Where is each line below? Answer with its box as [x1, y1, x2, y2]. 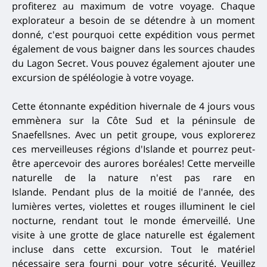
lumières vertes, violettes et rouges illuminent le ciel [12, 200, 255, 213]
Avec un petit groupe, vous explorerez [74, 128, 255, 142]
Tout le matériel [170, 243, 256, 256]
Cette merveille [187, 157, 255, 170]
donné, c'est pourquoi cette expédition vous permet [12, 28, 255, 42]
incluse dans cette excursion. [12, 243, 171, 256]
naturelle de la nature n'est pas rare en [12, 171, 255, 185]
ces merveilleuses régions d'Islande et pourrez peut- [12, 142, 255, 156]
